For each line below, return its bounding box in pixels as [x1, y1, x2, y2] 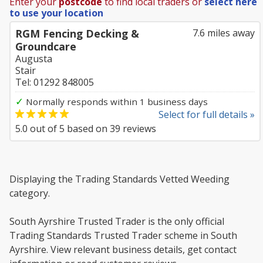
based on [65, 122, 110, 135]
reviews [120, 122, 156, 135]
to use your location [9, 6, 103, 19]
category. [9, 187, 50, 200]
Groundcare [15, 39, 76, 53]
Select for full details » [159, 108, 255, 121]
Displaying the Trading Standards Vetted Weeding [9, 173, 230, 186]
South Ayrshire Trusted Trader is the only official [9, 215, 224, 228]
